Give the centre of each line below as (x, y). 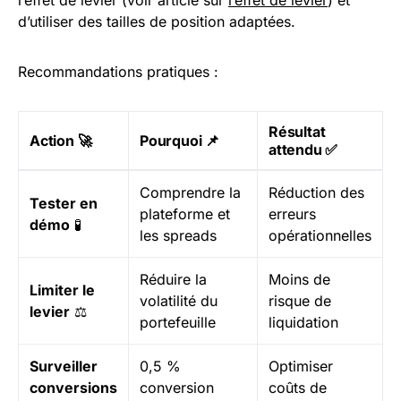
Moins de (299, 279)
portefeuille (178, 322)
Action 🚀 (61, 141)
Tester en (64, 203)
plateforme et (185, 214)
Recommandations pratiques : (118, 72)
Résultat (297, 132)
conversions (73, 388)
